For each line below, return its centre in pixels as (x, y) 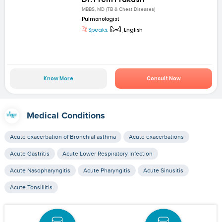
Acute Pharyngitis (107, 171)
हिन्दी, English (126, 30)
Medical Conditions (66, 116)
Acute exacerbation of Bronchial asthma (63, 137)
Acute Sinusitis (163, 171)
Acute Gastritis (29, 154)
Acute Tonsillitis (31, 188)
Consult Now (164, 79)
